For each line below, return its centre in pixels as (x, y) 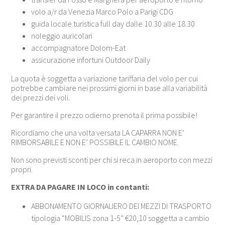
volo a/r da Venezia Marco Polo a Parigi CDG (102, 11)
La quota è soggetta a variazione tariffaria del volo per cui (105, 78)
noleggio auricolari (62, 35)
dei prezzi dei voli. (41, 97)
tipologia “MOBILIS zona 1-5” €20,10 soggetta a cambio (121, 218)
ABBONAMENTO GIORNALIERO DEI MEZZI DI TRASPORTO (122, 206)
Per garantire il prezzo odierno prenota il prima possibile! (104, 115)
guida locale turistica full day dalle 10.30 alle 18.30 (113, 23)
